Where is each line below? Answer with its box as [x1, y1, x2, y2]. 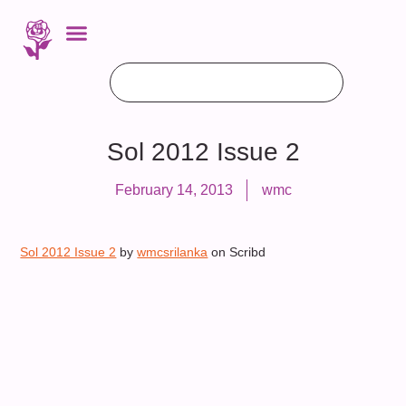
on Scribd [208, 245, 266, 260]
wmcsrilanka [137, 245, 208, 260]
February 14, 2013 [114, 182, 233, 198]
